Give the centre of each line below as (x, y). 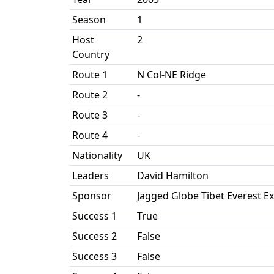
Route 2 (90, 95)
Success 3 (94, 256)
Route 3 (90, 115)
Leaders (91, 176)
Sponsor (92, 196)
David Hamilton (173, 176)
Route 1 (90, 75)
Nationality (97, 155)
